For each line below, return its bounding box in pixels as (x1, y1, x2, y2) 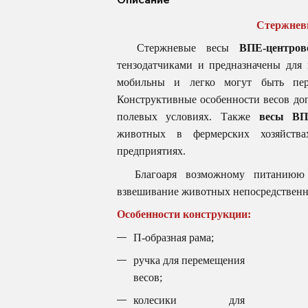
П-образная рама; (133, 231, 214, 243)
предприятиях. (116, 145, 186, 157)
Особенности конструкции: (116, 208, 251, 221)
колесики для (133, 294, 245, 307)
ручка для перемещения (133, 254, 245, 266)
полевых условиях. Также (116, 111, 259, 123)
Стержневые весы (116, 42, 239, 54)
